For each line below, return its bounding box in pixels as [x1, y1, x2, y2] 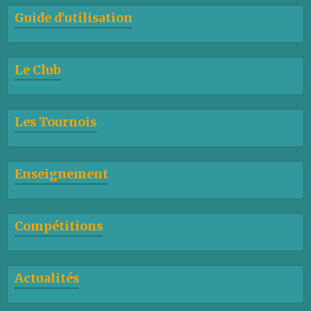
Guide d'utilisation [15, 10, 133, 26]
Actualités [15, 271, 79, 286]
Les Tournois [15, 115, 96, 130]
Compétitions [15, 219, 103, 234]
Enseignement [15, 167, 108, 182]
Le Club [15, 62, 61, 78]
